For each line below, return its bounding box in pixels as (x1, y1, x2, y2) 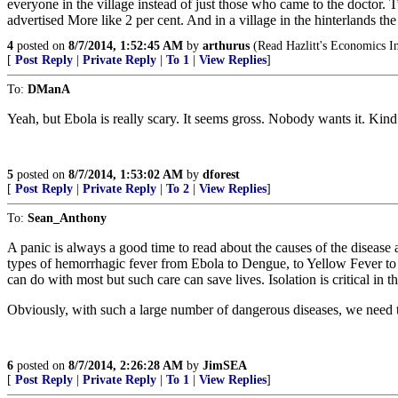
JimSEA (203, 359, 247, 372)
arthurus (203, 39, 250, 52)
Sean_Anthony (28, 211, 107, 225)
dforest (203, 168, 240, 181)
